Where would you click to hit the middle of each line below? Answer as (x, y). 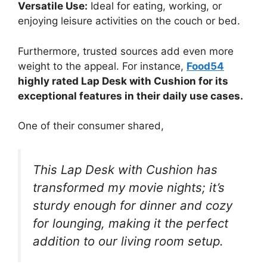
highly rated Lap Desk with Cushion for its (123, 81)
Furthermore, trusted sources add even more (126, 51)
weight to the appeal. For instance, (102, 66)
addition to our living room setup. (128, 241)
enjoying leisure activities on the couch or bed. (129, 21)
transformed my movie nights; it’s (129, 187)
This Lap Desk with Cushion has (125, 169)
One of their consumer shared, (91, 126)
